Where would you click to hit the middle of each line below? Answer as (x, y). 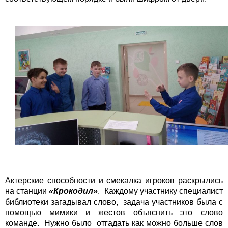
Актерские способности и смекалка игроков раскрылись (114, 181)
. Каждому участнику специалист (161, 191)
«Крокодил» (74, 191)
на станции (27, 191)
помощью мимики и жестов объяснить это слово (114, 213)
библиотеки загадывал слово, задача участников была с (114, 202)
